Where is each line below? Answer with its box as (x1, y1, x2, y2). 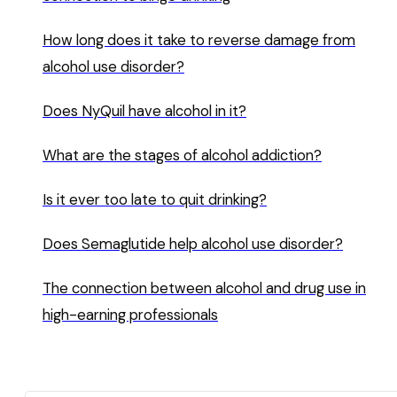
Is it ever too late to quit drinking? (43, 190, 267, 209)
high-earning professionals (43, 305, 218, 324)
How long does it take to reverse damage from (43, 30, 355, 50)
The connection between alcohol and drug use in (43, 278, 366, 298)
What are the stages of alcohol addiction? (43, 145, 322, 165)
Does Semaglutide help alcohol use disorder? (43, 234, 343, 253)
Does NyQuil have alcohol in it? (43, 101, 246, 121)
